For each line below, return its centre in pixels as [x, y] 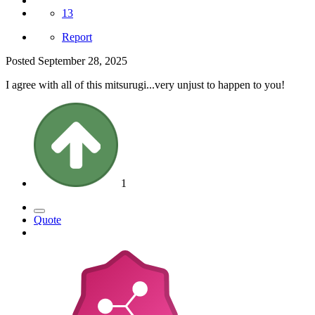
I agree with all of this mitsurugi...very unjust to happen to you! [145, 84]
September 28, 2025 [83, 60]
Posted [22, 60]
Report [77, 37]
